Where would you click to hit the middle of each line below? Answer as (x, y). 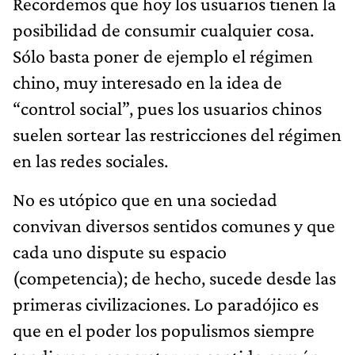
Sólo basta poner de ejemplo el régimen (163, 55)
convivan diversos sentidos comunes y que (174, 225)
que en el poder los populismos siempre (164, 330)
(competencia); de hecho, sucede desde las (174, 277)
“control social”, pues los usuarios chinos (167, 108)
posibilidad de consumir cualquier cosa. (163, 29)
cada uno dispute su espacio (120, 251)
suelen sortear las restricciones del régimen (177, 134)
